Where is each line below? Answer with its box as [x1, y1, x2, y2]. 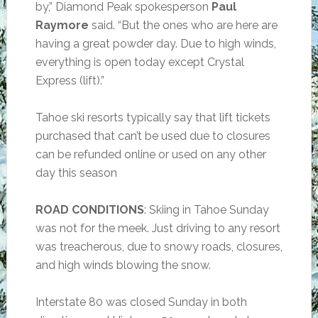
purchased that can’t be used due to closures [35, 129, 270, 143]
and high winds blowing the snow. [35, 258, 211, 272]
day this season [35, 166, 117, 180]
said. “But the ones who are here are [91, 18, 278, 32]
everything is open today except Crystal [35, 55, 244, 69]
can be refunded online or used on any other [35, 148, 266, 161]
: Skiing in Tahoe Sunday [143, 203, 269, 216]
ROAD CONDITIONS [35, 203, 144, 216]
